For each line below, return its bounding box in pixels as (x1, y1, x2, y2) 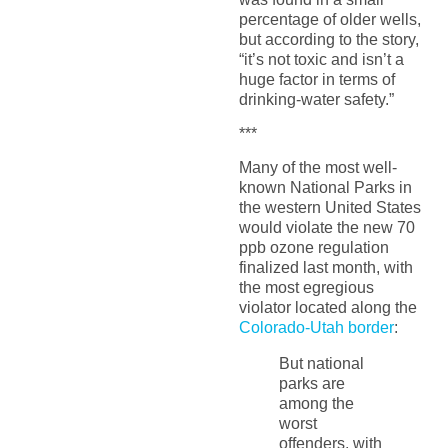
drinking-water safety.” (238, 90, 394, 108)
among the (278, 395, 354, 413)
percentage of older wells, (238, 10, 421, 28)
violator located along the (238, 299, 417, 317)
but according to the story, (238, 30, 419, 48)
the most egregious (238, 279, 374, 297)
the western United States (238, 199, 421, 217)
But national (278, 355, 364, 373)
